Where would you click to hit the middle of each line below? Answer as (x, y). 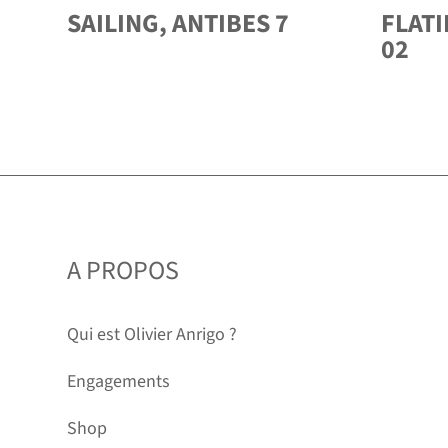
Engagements (119, 381)
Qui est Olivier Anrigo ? (152, 334)
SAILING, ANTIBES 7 (178, 24)
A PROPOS (123, 271)
